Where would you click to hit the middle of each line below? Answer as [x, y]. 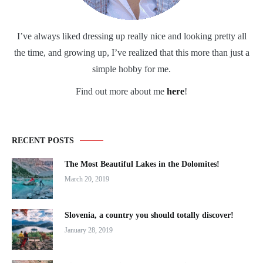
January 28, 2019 [89, 230]
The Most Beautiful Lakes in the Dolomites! [142, 164]
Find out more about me [121, 91]
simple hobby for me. [131, 69]
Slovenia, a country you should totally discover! [149, 215]
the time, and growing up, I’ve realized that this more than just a [131, 53]
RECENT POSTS [43, 141]
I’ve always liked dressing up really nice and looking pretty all [131, 36]
